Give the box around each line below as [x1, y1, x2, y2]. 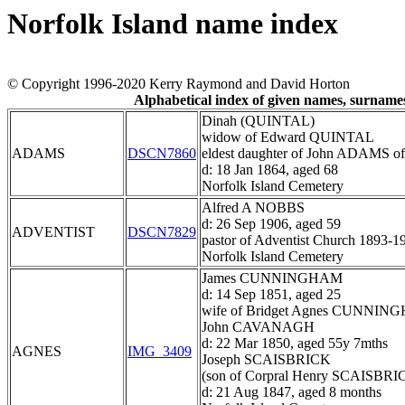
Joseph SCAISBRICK [202, 352, 331, 368]
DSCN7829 [127, 224, 196, 240]
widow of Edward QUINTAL [202, 129, 374, 146]
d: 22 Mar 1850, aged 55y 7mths [202, 335, 388, 352]
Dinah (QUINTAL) [202, 113, 315, 129]
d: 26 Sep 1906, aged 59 [202, 216, 341, 232]
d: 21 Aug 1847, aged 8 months [202, 384, 381, 400]
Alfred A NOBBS [202, 200, 305, 216]
